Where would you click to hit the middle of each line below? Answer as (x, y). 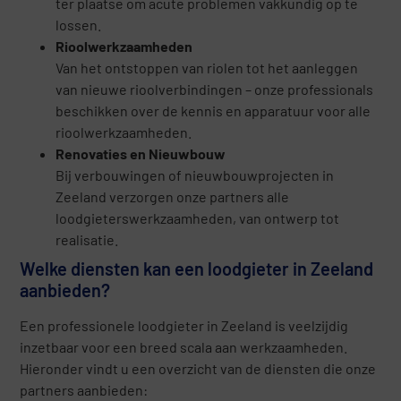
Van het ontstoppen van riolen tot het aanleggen (207, 68)
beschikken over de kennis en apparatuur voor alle (213, 111)
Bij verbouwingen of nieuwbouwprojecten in (195, 175)
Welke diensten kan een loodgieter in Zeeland (197, 269)
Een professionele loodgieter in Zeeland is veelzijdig (184, 326)
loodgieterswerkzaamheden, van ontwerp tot (198, 218)
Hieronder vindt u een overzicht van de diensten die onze (198, 369)
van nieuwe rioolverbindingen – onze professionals (215, 90)
